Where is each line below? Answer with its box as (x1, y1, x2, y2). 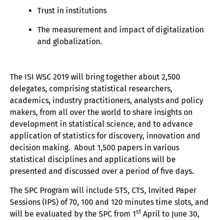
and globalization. (37, 36, 102, 46)
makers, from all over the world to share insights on (10, 108, 192, 117)
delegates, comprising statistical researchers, (10, 84, 172, 94)
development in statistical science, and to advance (10, 119, 193, 129)
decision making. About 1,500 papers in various (10, 143, 179, 153)
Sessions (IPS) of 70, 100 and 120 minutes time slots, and (10, 197, 209, 207)
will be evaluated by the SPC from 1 (10, 209, 136, 219)
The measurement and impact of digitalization (37, 25, 204, 34)
